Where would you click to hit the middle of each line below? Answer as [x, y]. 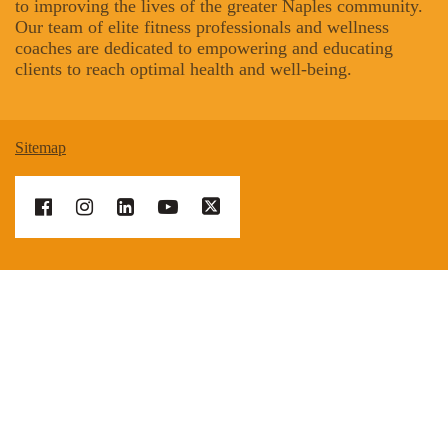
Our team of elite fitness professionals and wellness [202, 27]
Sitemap [40, 147]
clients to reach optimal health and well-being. [183, 69]
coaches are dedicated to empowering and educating [204, 48]
